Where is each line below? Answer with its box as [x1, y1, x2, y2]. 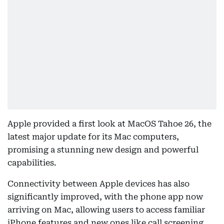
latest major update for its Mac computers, [7, 131, 179, 141]
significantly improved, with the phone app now [7, 191, 203, 201]
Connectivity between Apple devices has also [7, 178, 189, 188]
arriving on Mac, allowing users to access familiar [7, 204, 205, 214]
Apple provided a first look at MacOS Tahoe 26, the [7, 118, 211, 128]
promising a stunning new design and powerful [7, 144, 198, 154]
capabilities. [7, 157, 56, 167]
